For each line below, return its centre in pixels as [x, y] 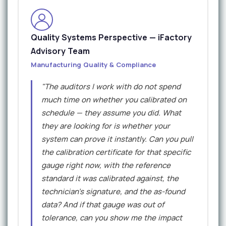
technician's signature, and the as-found [113, 192]
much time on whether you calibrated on [114, 100]
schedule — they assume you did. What [111, 113]
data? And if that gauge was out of [103, 205]
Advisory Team [60, 51]
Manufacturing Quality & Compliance [93, 65]
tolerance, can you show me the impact [112, 218]
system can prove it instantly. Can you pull [117, 139]
